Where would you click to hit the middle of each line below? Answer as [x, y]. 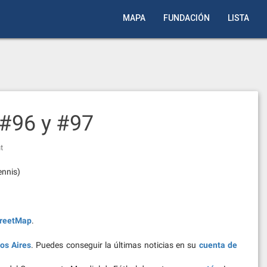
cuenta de [218, 245]
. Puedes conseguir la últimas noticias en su [115, 245]
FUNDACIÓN [187, 18]
